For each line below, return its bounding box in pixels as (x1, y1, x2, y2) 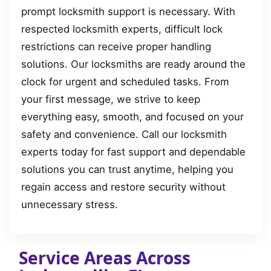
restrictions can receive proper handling (21, 40, 211, 53)
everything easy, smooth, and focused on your (21, 110, 244, 123)
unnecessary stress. (21, 198, 118, 211)
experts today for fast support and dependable (21, 145, 246, 158)
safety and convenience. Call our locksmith (21, 128, 227, 140)
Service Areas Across (19, 246, 191, 270)
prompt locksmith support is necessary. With (21, 5, 235, 18)
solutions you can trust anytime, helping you (21, 163, 233, 175)
